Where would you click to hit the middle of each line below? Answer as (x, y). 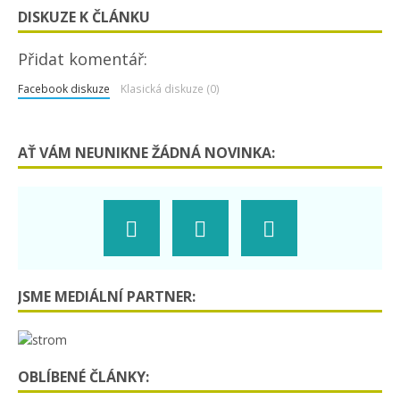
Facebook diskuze (64, 88)
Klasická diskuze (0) (170, 88)
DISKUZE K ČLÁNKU (84, 17)
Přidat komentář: (83, 58)
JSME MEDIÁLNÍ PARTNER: (107, 296)
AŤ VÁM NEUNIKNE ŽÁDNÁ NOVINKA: (146, 152)
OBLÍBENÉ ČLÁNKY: (83, 376)
